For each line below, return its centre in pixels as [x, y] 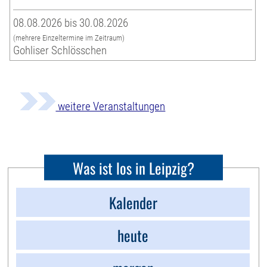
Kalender [133, 203]
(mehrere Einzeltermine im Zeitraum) [69, 38]
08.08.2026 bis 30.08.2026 [71, 23]
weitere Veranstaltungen [111, 107]
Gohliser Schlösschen [60, 51]
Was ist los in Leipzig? [133, 167]
